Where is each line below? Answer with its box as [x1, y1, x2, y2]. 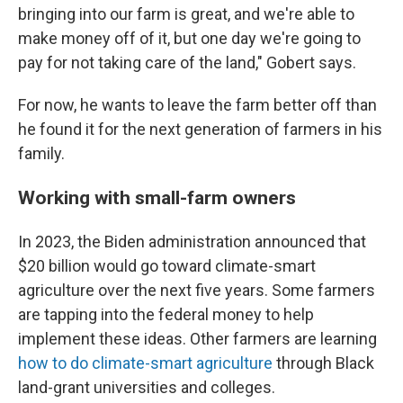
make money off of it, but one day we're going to [18, 29, 361, 48]
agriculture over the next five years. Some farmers [18, 281, 375, 300]
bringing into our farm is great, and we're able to [18, 4, 354, 23]
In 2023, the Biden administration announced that [18, 232, 366, 251]
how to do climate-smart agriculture [18, 354, 273, 372]
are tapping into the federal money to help [18, 305, 314, 324]
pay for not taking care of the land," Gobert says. [18, 53, 356, 72]
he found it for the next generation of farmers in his [18, 120, 382, 139]
